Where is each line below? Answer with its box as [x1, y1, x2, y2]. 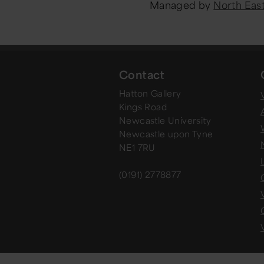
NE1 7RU [119, 142, 156, 153]
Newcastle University [119, 115, 211, 126]
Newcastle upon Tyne [119, 128, 213, 140]
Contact [119, 67, 165, 82]
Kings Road [119, 101, 167, 113]
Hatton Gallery [119, 88, 181, 99]
